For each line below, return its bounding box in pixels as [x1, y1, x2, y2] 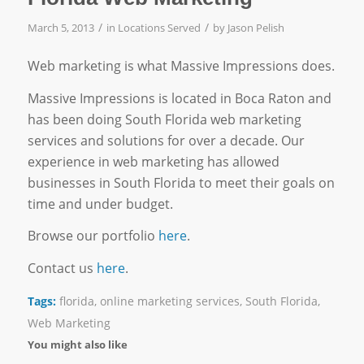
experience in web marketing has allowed [27, 152, 279, 171]
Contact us [27, 258, 97, 277]
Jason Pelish [227, 19, 284, 35]
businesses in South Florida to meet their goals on [27, 173, 335, 192]
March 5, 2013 [27, 19, 94, 35]
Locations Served [117, 19, 201, 35]
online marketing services [99, 292, 240, 309]
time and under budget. [27, 194, 173, 213]
